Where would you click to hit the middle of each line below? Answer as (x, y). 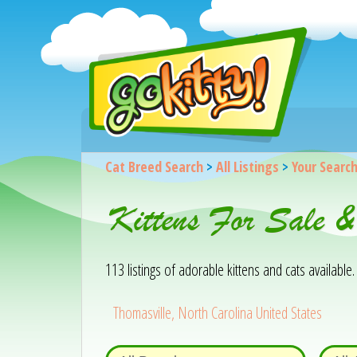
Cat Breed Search (154, 167)
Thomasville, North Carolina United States (218, 313)
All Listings (247, 167)
